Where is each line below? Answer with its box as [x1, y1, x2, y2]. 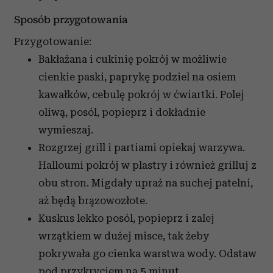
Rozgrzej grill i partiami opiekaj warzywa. [38, 141, 245, 154]
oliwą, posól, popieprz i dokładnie [38, 106, 205, 119]
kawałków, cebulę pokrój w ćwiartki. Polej [38, 88, 244, 101]
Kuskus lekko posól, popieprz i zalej [38, 212, 214, 225]
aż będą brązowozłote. [38, 194, 147, 207]
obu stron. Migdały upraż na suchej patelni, [38, 177, 253, 190]
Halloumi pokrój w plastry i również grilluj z [38, 159, 257, 172]
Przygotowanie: [14, 35, 91, 48]
